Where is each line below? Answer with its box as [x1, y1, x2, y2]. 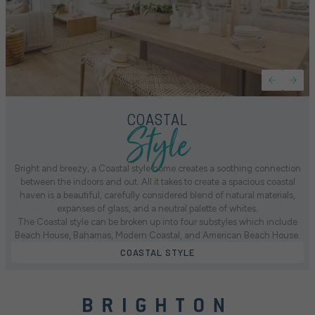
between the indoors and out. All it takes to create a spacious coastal [20, 176, 295, 188]
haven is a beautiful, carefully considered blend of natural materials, [20, 190, 295, 201]
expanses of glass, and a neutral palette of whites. [57, 203, 258, 214]
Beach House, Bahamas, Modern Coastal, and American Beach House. [15, 230, 300, 241]
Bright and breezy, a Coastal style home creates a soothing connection [14, 163, 301, 174]
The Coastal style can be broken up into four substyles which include [18, 217, 297, 228]
